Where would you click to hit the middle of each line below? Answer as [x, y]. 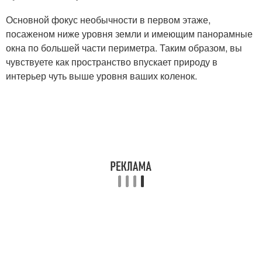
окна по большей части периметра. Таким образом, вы [124, 48]
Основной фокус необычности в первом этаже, [108, 20]
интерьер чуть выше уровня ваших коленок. [101, 76]
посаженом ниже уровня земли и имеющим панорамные [129, 34]
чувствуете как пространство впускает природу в [112, 62]
